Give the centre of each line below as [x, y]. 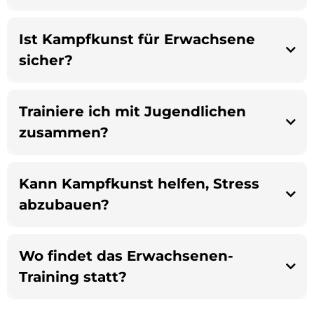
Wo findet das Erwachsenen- [126, 256]
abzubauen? [64, 205]
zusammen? [63, 133]
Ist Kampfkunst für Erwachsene [137, 40]
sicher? [46, 61]
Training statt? [73, 277]
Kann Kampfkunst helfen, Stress [139, 184]
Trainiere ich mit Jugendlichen [132, 112]
